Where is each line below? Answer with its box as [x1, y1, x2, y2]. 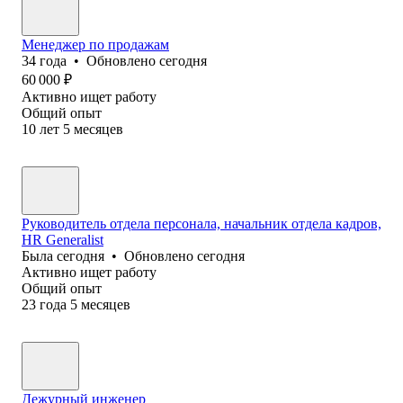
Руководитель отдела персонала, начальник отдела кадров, [22, 215, 381, 231]
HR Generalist [22, 231, 103, 247]
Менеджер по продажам [22, 36, 169, 52]
